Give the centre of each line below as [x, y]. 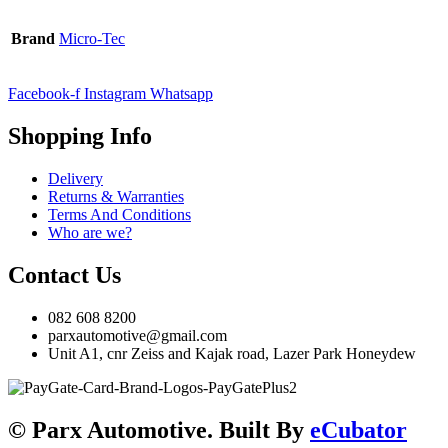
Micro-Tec [92, 39]
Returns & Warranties [116, 196]
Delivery [75, 178]
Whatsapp [181, 94]
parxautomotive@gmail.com [137, 335]
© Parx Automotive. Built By [159, 429]
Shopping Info [80, 136]
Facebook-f [44, 94]
